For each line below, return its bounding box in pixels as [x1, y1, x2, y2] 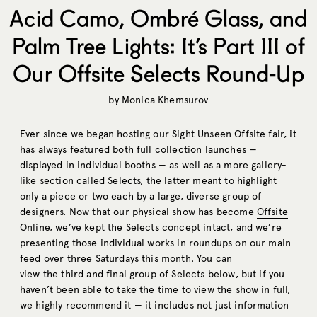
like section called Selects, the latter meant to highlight [20, 175, 277, 188]
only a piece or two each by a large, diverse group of [20, 190, 262, 203]
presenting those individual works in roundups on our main [20, 237, 292, 250]
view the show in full [194, 284, 288, 296]
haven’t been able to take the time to [20, 284, 195, 296]
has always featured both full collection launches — [20, 144, 258, 156]
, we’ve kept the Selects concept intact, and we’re [49, 221, 282, 234]
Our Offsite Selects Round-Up [13, 59, 304, 87]
